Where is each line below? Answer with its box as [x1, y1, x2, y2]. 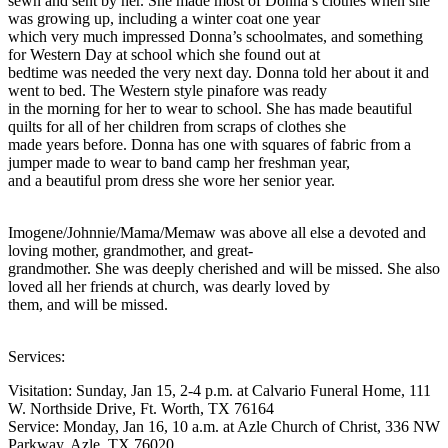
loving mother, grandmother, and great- [8, 241, 253, 259]
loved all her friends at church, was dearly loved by [8, 277, 330, 295]
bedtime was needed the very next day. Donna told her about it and [8, 63, 429, 81]
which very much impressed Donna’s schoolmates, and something [8, 27, 423, 45]
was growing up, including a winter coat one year [8, 9, 320, 27]
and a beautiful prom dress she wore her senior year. [8, 171, 335, 189]
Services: [8, 347, 65, 365]
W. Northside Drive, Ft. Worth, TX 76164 [8, 399, 274, 417]
